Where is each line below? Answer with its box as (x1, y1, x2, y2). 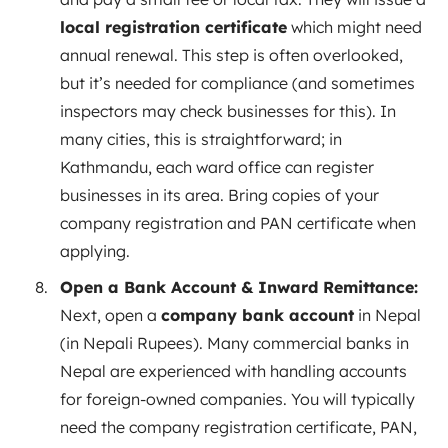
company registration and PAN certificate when (60, 212, 416, 233)
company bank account (161, 304, 354, 325)
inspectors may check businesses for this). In (60, 100, 396, 121)
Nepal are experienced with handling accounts (60, 360, 407, 381)
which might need (287, 16, 422, 37)
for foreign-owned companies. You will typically (60, 388, 415, 409)
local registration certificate (60, 16, 287, 37)
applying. (60, 240, 130, 261)
